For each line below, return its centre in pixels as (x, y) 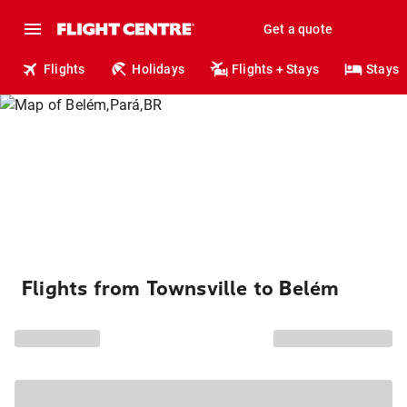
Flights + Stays (276, 69)
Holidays (159, 69)
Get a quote (298, 29)
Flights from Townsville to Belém (181, 289)
